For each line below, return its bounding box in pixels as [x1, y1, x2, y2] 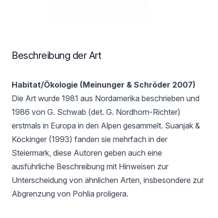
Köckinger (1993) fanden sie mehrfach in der [12, 134, 167, 144]
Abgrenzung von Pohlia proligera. [12, 188, 128, 199]
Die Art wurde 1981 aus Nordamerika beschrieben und [12, 93, 200, 103]
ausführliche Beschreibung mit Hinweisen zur [12, 161, 168, 171]
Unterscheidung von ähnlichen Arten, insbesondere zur [12, 175, 204, 185]
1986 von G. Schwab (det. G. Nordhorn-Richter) [12, 107, 181, 117]
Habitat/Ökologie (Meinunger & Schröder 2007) [12, 79, 196, 90]
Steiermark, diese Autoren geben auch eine [12, 147, 162, 158]
